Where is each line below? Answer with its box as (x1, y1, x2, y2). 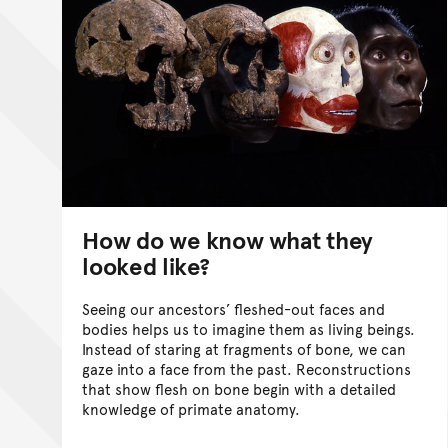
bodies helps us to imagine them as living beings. (82, 317, 415, 339)
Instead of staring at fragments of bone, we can (82, 337, 406, 359)
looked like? (82, 248, 211, 282)
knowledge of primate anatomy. (82, 397, 300, 419)
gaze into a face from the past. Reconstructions (82, 357, 411, 379)
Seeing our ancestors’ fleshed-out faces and (82, 297, 385, 319)
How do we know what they (82, 222, 374, 256)
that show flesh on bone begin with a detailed (82, 377, 396, 399)
